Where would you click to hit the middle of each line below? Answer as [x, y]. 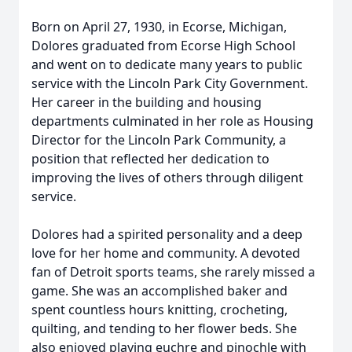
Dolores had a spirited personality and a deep [167, 234]
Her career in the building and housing [147, 102]
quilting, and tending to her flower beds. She [164, 328]
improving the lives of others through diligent [167, 178]
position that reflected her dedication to [150, 159]
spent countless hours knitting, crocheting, [159, 310]
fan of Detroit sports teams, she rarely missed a [173, 272]
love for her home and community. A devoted [166, 253]
